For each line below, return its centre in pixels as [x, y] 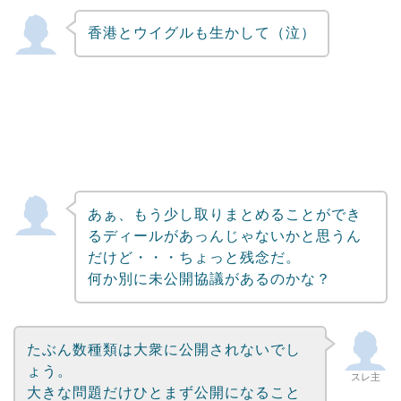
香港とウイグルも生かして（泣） [201, 33]
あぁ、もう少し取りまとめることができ [224, 215]
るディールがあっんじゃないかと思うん [224, 236]
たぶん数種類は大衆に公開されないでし [163, 349]
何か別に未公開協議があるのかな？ [209, 279]
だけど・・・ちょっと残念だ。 [194, 258]
